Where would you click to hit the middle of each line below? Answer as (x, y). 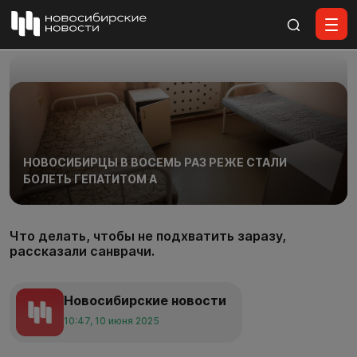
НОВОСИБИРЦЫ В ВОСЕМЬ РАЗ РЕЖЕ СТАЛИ (155, 162)
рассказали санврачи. (82, 251)
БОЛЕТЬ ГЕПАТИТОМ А (90, 178)
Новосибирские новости (145, 300)
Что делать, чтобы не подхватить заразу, (148, 236)
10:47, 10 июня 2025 (112, 321)
